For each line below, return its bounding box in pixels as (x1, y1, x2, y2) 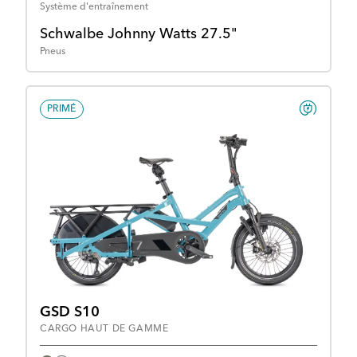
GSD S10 (40, 304, 100, 320)
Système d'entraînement (40, 2, 148, 13)
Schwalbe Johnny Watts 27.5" (40, 27, 237, 42)
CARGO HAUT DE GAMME (40, 324, 169, 334)
